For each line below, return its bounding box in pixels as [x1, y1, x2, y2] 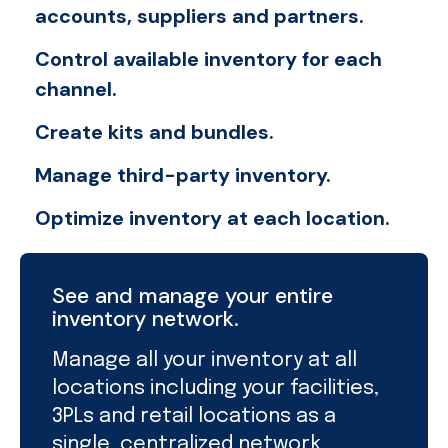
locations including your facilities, [52, 377, 379, 399]
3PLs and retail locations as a [52, 405, 336, 427]
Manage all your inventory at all [52, 349, 357, 371]
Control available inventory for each [35, 45, 382, 72]
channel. [35, 75, 117, 102]
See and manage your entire [52, 281, 333, 310]
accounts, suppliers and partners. [35, 2, 364, 29]
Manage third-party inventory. [35, 161, 331, 188]
